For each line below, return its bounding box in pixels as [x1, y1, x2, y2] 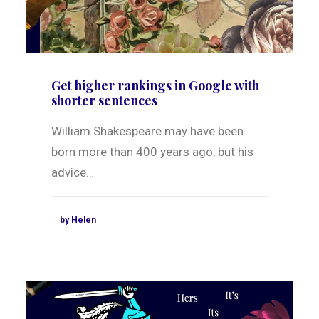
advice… [51, 165, 94, 180]
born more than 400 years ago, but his [51, 145, 253, 159]
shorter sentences [51, 92, 157, 110]
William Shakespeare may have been [51, 124, 244, 139]
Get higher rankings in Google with [51, 77, 259, 95]
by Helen [60, 215, 96, 226]
